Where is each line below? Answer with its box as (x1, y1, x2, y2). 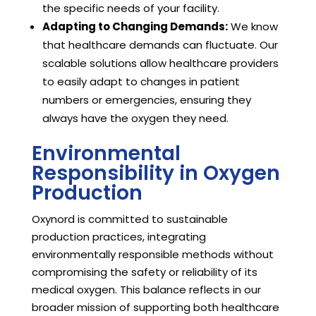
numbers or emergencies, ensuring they (42, 92, 251, 108)
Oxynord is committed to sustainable (31, 212, 228, 227)
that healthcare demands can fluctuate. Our (42, 37, 278, 53)
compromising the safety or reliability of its (31, 265, 257, 280)
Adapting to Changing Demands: (42, 19, 228, 35)
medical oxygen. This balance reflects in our (31, 282, 261, 298)
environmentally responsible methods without (31, 247, 274, 262)
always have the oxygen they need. (42, 111, 229, 126)
